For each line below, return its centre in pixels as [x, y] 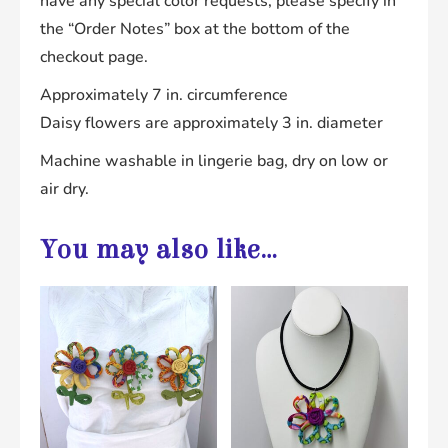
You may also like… [159, 250]
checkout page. [94, 57]
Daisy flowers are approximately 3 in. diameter [211, 123]
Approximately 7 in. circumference [164, 95]
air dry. [64, 189]
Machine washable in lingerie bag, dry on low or [214, 161]
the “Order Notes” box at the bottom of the [195, 29]
